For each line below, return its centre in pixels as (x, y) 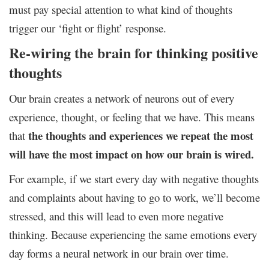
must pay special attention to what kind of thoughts (121, 9)
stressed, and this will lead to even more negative (116, 216)
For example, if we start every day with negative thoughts (134, 178)
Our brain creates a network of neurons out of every (122, 98)
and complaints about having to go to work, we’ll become (134, 197)
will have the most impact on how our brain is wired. (131, 154)
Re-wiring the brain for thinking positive (134, 52)
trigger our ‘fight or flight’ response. (88, 28)
